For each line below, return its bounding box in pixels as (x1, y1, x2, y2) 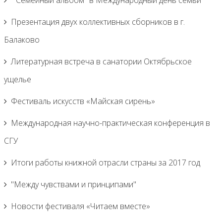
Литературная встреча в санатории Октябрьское (11, 56, 192, 67)
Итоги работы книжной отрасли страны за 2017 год (11, 157, 200, 168)
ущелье (4, 74, 31, 85)
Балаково (4, 34, 40, 45)
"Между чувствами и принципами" (11, 179, 136, 190)
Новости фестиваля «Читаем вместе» (11, 201, 150, 212)
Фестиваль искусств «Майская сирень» (11, 96, 155, 107)
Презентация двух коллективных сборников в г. (11, 16, 185, 27)
